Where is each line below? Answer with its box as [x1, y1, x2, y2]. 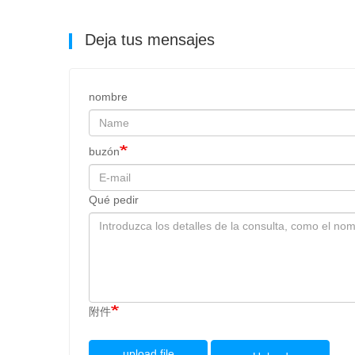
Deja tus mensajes [80, 30, 215, 48]
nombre [89, 90, 128, 103]
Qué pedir [89, 193, 139, 206]
